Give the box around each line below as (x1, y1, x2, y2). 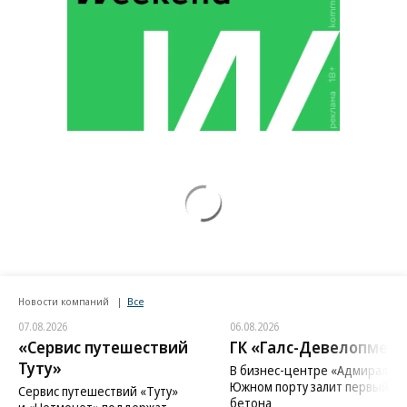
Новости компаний (18, 294, 112, 309)
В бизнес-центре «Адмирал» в (229, 362, 403, 380)
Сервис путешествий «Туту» (18, 382, 178, 401)
